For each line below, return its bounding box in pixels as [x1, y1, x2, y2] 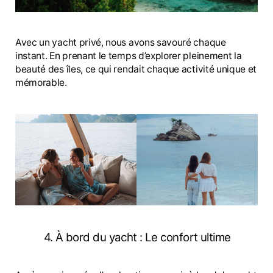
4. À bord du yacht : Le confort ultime [43, 230, 231, 244]
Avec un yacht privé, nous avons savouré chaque [15, 37, 226, 49]
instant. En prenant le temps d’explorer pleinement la [15, 50, 242, 62]
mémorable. [15, 77, 67, 89]
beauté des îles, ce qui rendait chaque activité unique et [15, 63, 257, 76]
